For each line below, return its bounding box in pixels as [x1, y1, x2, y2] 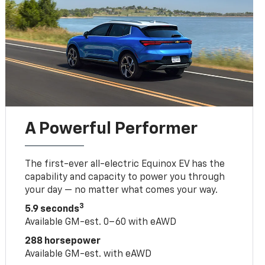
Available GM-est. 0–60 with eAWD [25, 217, 177, 227]
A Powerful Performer [25, 120, 198, 137]
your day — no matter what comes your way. [25, 185, 218, 195]
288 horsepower [25, 236, 101, 246]
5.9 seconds [25, 204, 80, 214]
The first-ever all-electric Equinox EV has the [25, 159, 225, 169]
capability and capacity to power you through [25, 172, 225, 182]
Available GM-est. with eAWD [25, 249, 152, 259]
